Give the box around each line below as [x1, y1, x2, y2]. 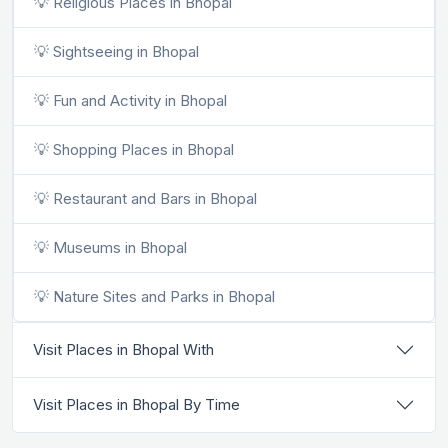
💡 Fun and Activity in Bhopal [34, 91, 227, 111]
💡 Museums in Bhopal [34, 238, 187, 258]
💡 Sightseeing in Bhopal [34, 42, 199, 62]
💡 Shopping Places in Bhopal [34, 140, 234, 160]
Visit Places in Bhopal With [33, 340, 214, 360]
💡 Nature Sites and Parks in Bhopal [34, 287, 275, 307]
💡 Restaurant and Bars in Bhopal [34, 189, 257, 209]
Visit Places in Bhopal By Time [33, 395, 240, 415]
